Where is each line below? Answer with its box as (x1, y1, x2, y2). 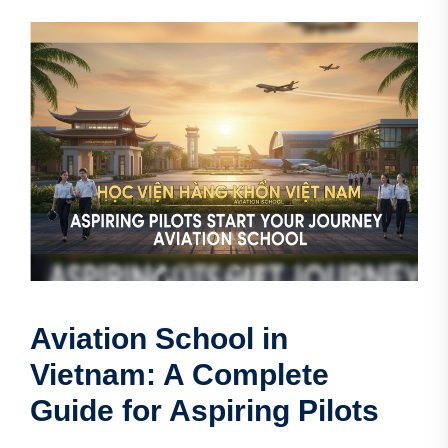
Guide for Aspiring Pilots (30, 393, 379, 427)
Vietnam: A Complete (30, 357, 329, 391)
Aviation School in (30, 321, 288, 355)
